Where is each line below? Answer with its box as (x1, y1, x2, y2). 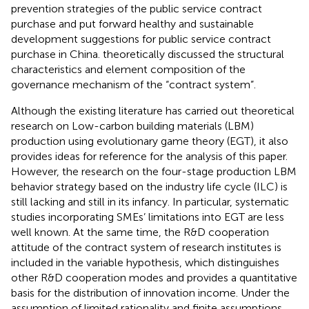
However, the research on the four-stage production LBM (11, 164, 297, 178)
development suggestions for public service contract (11, 32, 271, 46)
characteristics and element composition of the (11, 62, 246, 76)
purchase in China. (11, 47, 103, 61)
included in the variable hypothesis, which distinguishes (11, 255, 279, 269)
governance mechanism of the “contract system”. (11, 77, 256, 91)
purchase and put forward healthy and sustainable (11, 17, 254, 30)
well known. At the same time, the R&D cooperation (11, 225, 269, 239)
